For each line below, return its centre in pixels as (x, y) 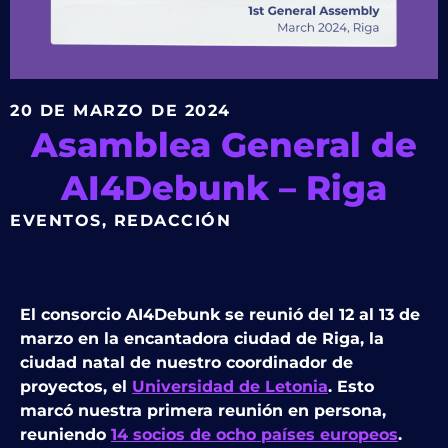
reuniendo (65, 435)
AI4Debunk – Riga (224, 188)
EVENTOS (56, 221)
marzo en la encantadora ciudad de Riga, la (202, 339)
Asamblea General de (224, 145)
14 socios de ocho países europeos (254, 435)
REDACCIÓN (172, 221)
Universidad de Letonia (230, 387)
